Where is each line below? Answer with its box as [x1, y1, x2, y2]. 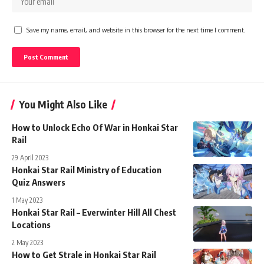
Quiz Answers [12, 176, 65, 187]
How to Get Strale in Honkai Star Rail [12, 249, 156, 260]
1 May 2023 [12, 195, 42, 204]
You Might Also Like [19, 97, 107, 111]
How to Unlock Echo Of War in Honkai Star [12, 121, 178, 133]
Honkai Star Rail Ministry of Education [12, 164, 161, 175]
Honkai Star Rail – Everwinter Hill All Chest [12, 206, 176, 217]
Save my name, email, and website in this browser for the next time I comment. [27, 25, 246, 34]
